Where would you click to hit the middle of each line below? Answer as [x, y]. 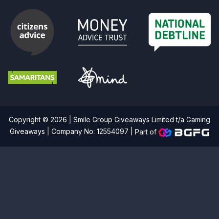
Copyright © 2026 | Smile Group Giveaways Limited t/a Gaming [109, 120]
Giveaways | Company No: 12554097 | [73, 131]
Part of [147, 131]
